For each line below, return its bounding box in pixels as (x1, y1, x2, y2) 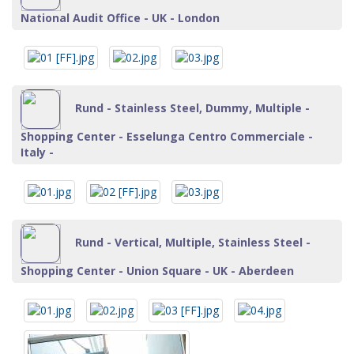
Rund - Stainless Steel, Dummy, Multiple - (72, 100, 310, 115)
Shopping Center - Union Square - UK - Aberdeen (21, 263, 294, 278)
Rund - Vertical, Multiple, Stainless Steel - (72, 234, 311, 250)
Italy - (21, 145, 54, 160)
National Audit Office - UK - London (21, 10, 220, 25)
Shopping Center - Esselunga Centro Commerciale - (21, 129, 313, 144)
